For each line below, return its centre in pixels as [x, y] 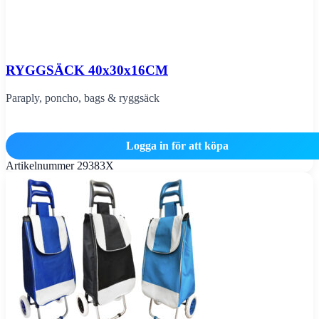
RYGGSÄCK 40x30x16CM [87, 70]
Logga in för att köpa [177, 145]
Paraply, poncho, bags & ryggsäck [83, 98]
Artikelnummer [41, 165]
